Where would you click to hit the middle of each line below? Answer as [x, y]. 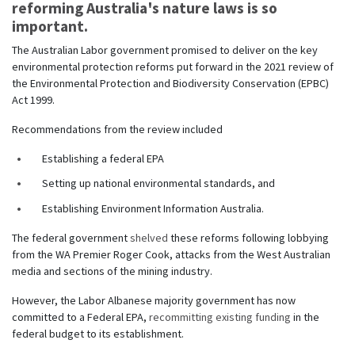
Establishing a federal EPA [105, 158]
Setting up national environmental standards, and [161, 183]
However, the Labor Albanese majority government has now [154, 301]
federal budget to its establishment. [100, 334]
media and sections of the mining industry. [113, 271]
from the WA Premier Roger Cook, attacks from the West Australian [171, 255]
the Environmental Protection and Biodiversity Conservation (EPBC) [170, 83]
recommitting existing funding [220, 317]
